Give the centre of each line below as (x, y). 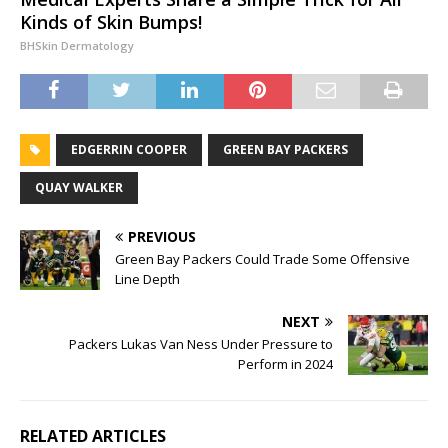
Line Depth (147, 279)
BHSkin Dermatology (77, 46)
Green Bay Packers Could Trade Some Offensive (262, 259)
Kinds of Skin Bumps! (111, 22)
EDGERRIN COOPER (129, 150)
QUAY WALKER (79, 188)
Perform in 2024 (285, 364)
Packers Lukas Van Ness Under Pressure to (201, 344)
